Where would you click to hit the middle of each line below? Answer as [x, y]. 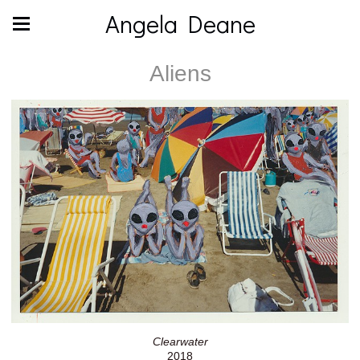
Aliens [180, 74]
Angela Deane [180, 23]
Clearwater [180, 341]
